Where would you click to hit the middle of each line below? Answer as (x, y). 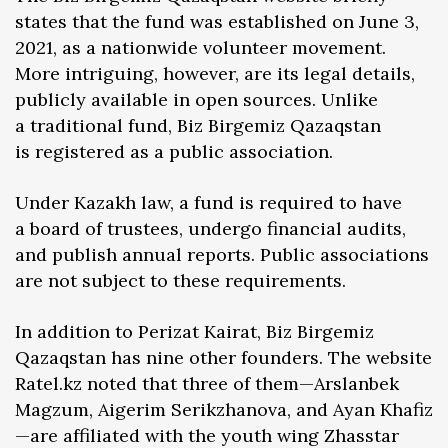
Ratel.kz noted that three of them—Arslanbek (207, 383)
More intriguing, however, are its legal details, (215, 73)
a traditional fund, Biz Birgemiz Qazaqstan (198, 125)
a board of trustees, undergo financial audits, (210, 228)
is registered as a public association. (174, 151)
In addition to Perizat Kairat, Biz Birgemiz (194, 331)
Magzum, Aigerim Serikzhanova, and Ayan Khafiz (224, 409)
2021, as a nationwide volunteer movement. (200, 47)
